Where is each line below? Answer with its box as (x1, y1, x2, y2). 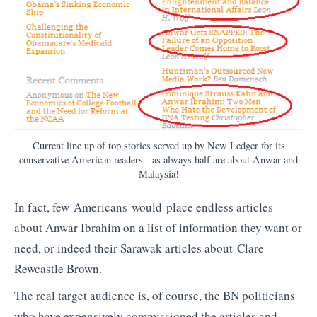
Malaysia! (138, 167, 179, 181)
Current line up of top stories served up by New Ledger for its (32, 139, 285, 153)
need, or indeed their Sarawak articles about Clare (14, 240, 264, 257)
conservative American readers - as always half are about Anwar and (19, 153, 298, 167)
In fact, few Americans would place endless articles (14, 199, 273, 216)
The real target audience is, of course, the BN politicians (14, 287, 295, 304)
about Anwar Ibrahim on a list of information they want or (14, 219, 302, 236)
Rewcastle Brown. (14, 260, 102, 277)
